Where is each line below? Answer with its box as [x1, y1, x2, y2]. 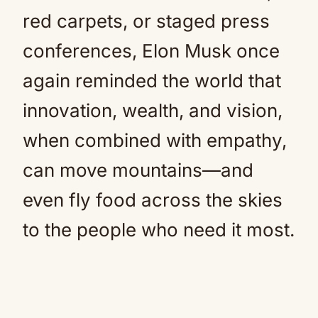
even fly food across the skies [23, 189, 283, 211]
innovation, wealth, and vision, [23, 99, 283, 121]
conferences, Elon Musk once [23, 40, 280, 62]
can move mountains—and [23, 159, 253, 181]
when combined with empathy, [23, 129, 287, 151]
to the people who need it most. [23, 219, 295, 241]
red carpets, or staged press [23, 10, 270, 32]
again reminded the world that [23, 70, 281, 92]
